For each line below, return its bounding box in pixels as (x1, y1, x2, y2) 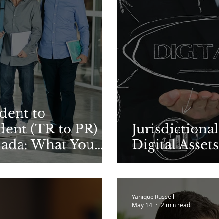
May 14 (132, 201, 152, 209)
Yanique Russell (132, 192, 174, 200)
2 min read (161, 201, 190, 209)
